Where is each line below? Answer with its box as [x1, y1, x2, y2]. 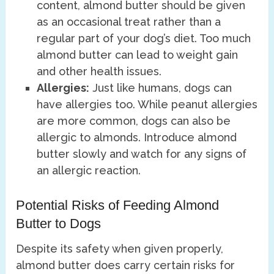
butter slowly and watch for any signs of [37, 147, 247, 161]
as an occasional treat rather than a [37, 15, 221, 29]
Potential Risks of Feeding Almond [16, 197, 220, 213]
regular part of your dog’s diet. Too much [37, 32, 251, 45]
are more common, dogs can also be [37, 114, 231, 128]
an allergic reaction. [37, 164, 141, 177]
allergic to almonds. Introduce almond [37, 131, 237, 144]
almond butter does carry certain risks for [16, 258, 235, 272]
